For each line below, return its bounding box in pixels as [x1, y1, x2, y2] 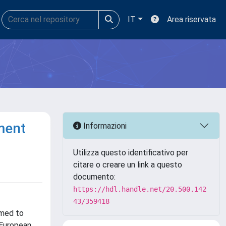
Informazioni [81, 121, 127, 131]
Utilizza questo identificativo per [73, 148, 188, 157]
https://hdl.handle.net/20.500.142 [73, 185, 206, 193]
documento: [73, 172, 116, 182]
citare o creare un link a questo [73, 160, 182, 169]
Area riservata [167, 15, 216, 24]
